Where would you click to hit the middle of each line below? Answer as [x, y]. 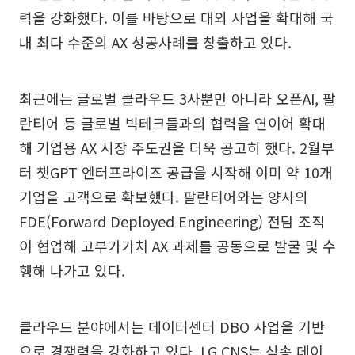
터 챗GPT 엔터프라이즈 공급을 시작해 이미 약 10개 [176, 172]
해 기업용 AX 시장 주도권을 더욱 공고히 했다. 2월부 [177, 147]
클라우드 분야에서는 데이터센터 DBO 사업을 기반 [172, 326]
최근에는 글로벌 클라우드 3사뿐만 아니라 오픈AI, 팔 [177, 98]
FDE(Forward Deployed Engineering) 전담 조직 [172, 221]
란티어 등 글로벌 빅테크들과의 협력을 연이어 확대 [172, 123]
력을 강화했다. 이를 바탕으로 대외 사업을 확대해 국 [176, 17]
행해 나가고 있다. [72, 270]
